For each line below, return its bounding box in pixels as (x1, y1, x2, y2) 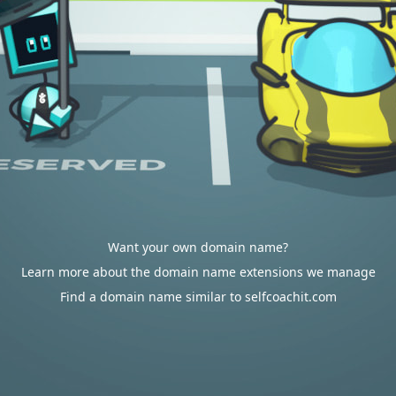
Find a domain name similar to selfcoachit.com (59, 288, 337, 305)
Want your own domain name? (108, 239, 288, 255)
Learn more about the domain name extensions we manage (20, 263, 376, 280)
